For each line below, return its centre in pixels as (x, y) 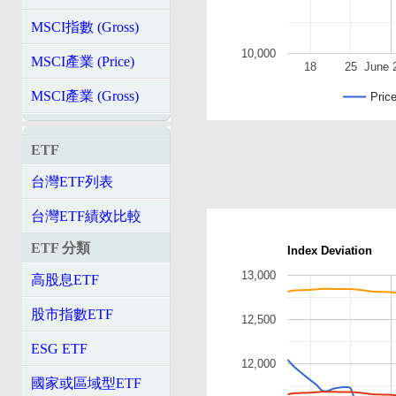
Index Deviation (330, 250)
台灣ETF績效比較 (86, 216)
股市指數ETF (72, 314)
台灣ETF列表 (72, 182)
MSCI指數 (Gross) (85, 27)
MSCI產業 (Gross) (85, 96)
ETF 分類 (61, 248)
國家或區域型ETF (86, 383)
